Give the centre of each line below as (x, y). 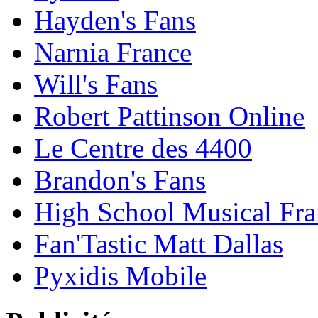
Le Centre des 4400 (143, 148)
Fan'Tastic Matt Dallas (159, 244)
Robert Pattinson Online (169, 116)
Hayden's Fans (115, 21)
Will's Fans (96, 84)
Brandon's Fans (120, 180)
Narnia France (113, 53)
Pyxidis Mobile (120, 276)
